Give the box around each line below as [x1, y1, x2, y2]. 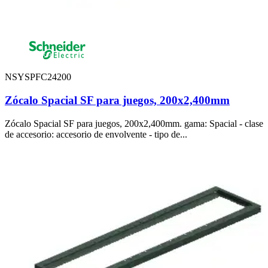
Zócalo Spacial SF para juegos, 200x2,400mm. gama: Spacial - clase [5, 118, 263, 129]
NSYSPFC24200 [5, 72, 71, 83]
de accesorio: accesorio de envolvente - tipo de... [5, 129, 187, 139]
